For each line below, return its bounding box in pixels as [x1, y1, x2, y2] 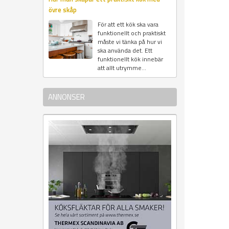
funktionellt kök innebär [97, 54, 163, 64]
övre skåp [48, 5, 77, 15]
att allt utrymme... [97, 63, 146, 73]
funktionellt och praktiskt [97, 28, 166, 38]
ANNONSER [48, 91, 85, 103]
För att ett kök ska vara [97, 19, 158, 30]
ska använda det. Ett [97, 45, 152, 56]
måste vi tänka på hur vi [97, 37, 162, 47]
